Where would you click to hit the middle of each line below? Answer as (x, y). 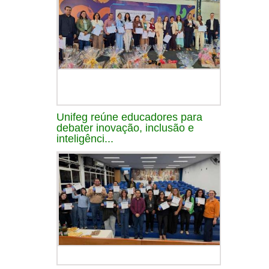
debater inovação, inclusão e (125, 128)
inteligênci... (85, 138)
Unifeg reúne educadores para (129, 117)
